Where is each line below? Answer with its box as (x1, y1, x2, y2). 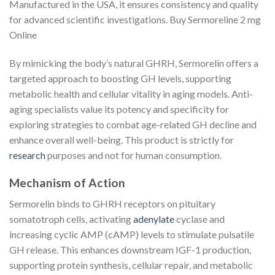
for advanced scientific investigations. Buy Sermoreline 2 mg (9, 14, 261, 26)
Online (9, 29, 37, 41)
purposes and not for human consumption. (45, 149, 222, 161)
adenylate (133, 213, 174, 225)
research (9, 149, 45, 161)
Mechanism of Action (9, 175, 125, 190)
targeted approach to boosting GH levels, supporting (9, 72, 231, 85)
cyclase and (174, 213, 225, 225)
